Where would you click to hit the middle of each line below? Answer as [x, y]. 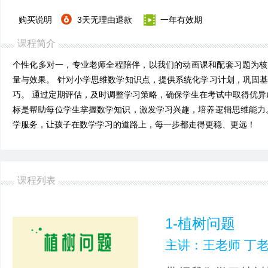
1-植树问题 [200, 223]
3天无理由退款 [105, 20]
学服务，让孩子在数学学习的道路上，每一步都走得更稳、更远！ [134, 124]
